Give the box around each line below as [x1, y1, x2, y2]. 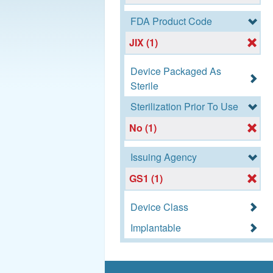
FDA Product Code [130, 14, 212, 29]
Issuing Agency [130, 149, 197, 164]
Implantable [130, 220, 181, 235]
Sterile [130, 79, 158, 93]
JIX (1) [129, 35, 158, 50]
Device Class [130, 199, 188, 214]
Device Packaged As [130, 64, 221, 79]
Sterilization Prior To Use [130, 99, 238, 114]
